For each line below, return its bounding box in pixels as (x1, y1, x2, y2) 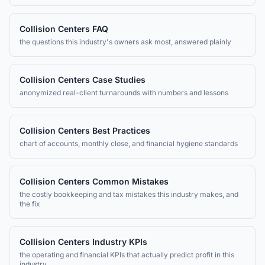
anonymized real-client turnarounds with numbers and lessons (20, 88, 228, 97)
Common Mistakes (92, 176, 169, 186)
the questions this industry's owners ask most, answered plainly (20, 37, 231, 46)
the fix (20, 199, 40, 208)
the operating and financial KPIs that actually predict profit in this (20, 250, 234, 259)
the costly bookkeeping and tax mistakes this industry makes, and (20, 190, 238, 199)
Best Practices (92, 125, 150, 135)
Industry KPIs (92, 237, 147, 247)
